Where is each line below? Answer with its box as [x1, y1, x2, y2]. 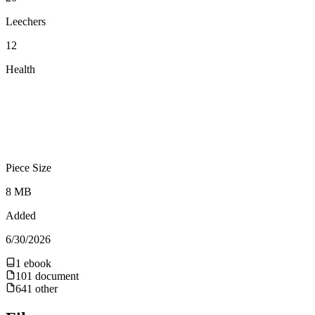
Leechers [6, 15, 46, 27]
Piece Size [6, 161, 51, 174]
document [32, 269, 79, 282]
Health [6, 63, 35, 75]
